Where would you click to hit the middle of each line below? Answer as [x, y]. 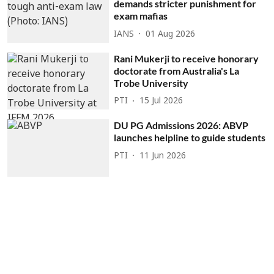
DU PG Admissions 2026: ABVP [181, 125]
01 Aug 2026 [171, 34]
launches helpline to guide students [190, 138]
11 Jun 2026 [163, 156]
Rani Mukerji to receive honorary [187, 58]
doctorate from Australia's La [177, 70]
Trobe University [151, 83]
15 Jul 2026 [161, 102]
